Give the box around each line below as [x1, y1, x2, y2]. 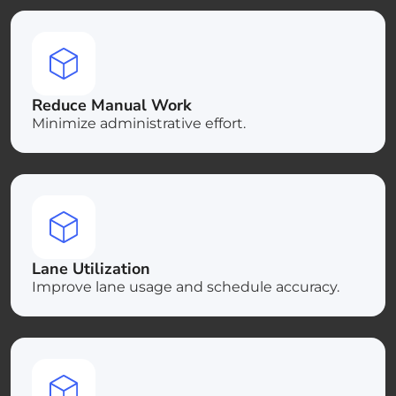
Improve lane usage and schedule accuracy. [32, 278, 339, 295]
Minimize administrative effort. [32, 114, 246, 132]
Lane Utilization [32, 257, 150, 279]
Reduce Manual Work [32, 94, 192, 116]
